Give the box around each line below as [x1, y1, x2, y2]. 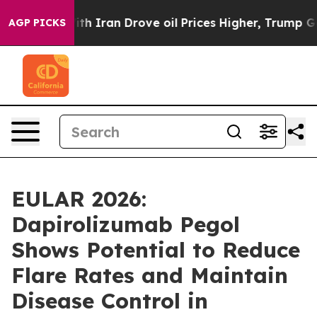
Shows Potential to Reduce [11, 236, 300, 263]
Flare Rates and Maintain [11, 262, 288, 289]
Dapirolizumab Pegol [11, 211, 240, 238]
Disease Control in [11, 287, 208, 314]
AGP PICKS [8, 16, 66, 29]
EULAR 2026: [11, 185, 146, 212]
